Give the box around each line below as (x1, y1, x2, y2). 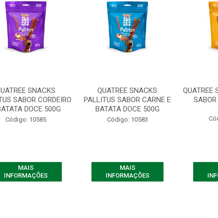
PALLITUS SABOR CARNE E (84, 95, 171, 104)
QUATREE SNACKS (97, 86, 158, 95)
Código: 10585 (5, 116, 46, 123)
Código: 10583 (107, 116, 148, 123)
